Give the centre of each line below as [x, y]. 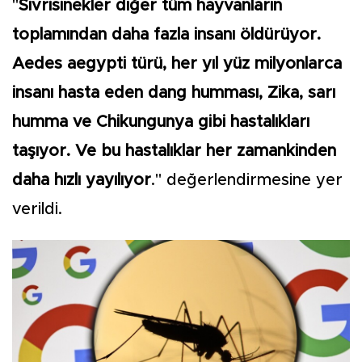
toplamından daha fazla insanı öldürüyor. [166, 35]
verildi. [37, 209]
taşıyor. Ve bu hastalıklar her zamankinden [174, 151]
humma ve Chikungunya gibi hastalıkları [161, 122]
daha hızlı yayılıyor [82, 180]
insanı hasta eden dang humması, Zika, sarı [174, 93]
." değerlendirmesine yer [247, 180]
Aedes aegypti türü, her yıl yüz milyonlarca [177, 64]
